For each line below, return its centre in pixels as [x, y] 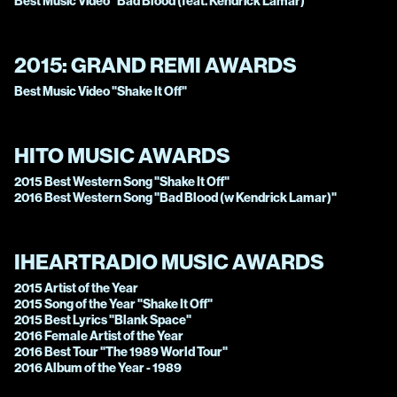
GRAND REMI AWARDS [184, 65]
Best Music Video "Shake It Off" [101, 92]
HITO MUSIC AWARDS [122, 156]
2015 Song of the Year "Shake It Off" [113, 304]
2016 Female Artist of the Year [99, 336]
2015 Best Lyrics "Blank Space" [103, 320]
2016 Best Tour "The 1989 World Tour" [121, 352]
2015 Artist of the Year [76, 288]
